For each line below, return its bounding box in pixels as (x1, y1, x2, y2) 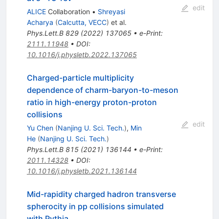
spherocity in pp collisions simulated (26, 201, 164, 211)
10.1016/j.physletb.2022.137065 (26, 50, 137, 59)
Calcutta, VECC (57, 18, 107, 26)
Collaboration (45, 7, 90, 16)
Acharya (26, 18, 53, 26)
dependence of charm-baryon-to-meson (26, 85, 178, 95)
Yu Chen (26, 123, 53, 132)
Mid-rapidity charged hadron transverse (26, 189, 176, 199)
